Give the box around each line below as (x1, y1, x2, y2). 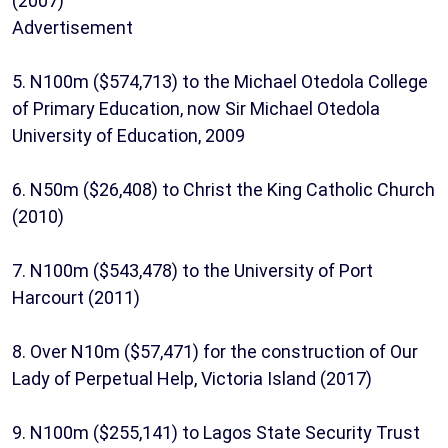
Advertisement (12, 17, 133, 39)
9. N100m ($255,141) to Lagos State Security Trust (12, 422, 420, 444)
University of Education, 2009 (12, 125, 245, 147)
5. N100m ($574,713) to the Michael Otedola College (12, 71, 428, 93)
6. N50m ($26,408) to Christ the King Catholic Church (12, 179, 435, 201)
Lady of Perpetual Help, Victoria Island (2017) (12, 368, 372, 390)
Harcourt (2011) (12, 287, 140, 309)
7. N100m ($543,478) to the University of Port (12, 260, 373, 282)
